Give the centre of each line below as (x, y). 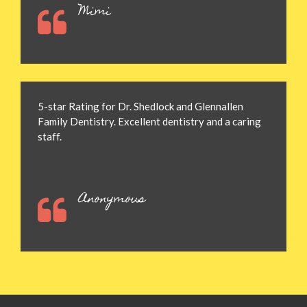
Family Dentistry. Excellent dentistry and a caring (149, 122)
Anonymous (112, 200)
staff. (50, 137)
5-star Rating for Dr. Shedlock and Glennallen (140, 107)
